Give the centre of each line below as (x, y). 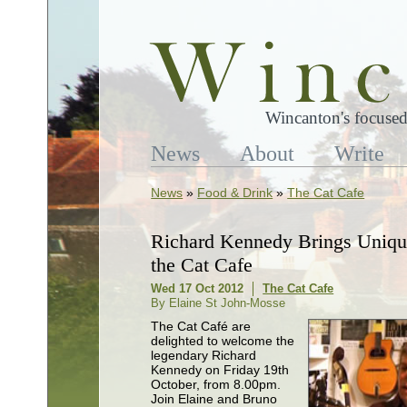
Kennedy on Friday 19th (220, 370)
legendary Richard (204, 356)
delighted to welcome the (223, 341)
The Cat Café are (201, 327)
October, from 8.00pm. (216, 385)
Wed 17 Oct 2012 (198, 289)
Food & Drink (235, 193)
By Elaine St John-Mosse (218, 303)
